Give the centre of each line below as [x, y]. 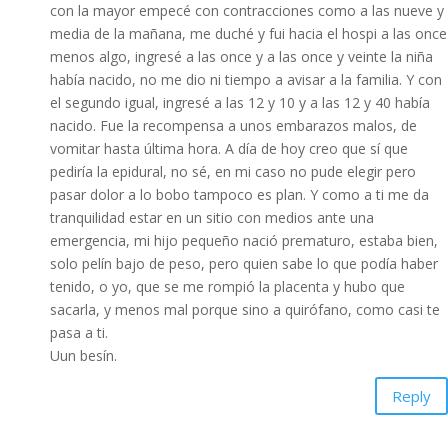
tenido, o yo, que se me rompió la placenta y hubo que [227, 286]
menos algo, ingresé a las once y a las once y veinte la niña [241, 56]
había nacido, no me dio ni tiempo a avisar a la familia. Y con [246, 79]
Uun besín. [83, 355]
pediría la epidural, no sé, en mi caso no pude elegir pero [233, 171]
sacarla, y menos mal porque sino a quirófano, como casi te [245, 309]
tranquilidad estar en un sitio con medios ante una [212, 217]
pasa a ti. [79, 332]
